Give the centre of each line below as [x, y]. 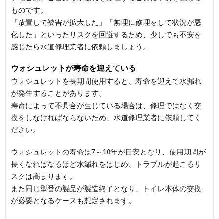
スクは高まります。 [44, 176]
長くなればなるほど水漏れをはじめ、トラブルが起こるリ [106, 164]
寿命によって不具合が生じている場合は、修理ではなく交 [106, 105]
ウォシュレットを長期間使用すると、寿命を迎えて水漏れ [106, 81]
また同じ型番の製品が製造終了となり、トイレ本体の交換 [106, 188]
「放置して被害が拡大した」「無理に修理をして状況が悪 [106, 22]
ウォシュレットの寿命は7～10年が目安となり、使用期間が [109, 152]
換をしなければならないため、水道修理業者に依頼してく [106, 117]
